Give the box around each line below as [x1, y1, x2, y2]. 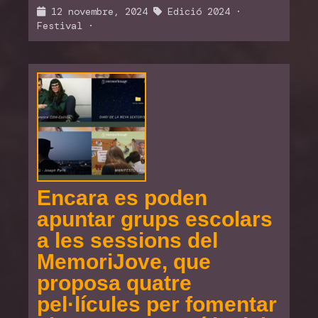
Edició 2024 [168, 5, 230, 18]
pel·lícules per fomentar [37, 292, 277, 316]
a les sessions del [37, 229, 218, 252]
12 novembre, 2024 [45, 5, 153, 18]
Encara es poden [37, 186, 207, 209]
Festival [37, 19, 82, 32]
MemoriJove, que [37, 250, 211, 273]
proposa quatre [37, 271, 192, 295]
